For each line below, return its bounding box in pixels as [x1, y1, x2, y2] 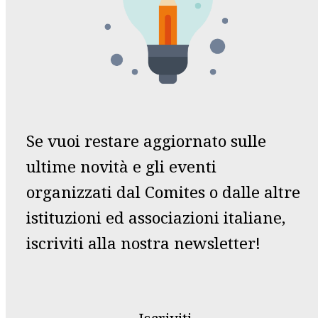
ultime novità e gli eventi [26, 155, 216, 178]
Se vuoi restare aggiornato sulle [26, 130, 266, 153]
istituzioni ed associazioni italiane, [26, 207, 285, 229]
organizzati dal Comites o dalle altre [26, 181, 300, 204]
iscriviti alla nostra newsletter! [26, 232, 261, 255]
